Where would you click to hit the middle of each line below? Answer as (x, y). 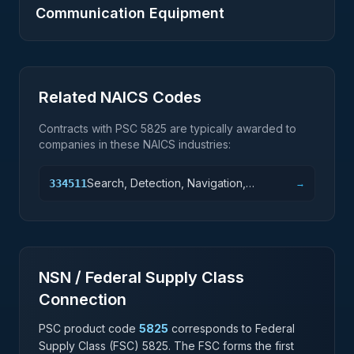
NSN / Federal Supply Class (141, 277)
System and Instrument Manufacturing (184, 215)
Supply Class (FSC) (90, 346)
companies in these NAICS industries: (135, 144)
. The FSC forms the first (231, 346)
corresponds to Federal (233, 328)
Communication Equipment (130, 13)
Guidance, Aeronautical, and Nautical (183, 199)
